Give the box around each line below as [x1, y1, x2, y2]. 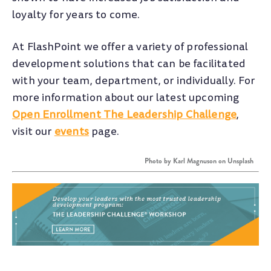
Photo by [145, 155, 173, 166]
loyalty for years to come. [12, 7, 140, 22]
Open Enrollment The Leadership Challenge [12, 107, 237, 123]
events [54, 124, 89, 140]
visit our [12, 124, 54, 140]
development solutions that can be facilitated [12, 56, 246, 72]
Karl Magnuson [173, 155, 217, 166]
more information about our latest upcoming [12, 90, 240, 106]
